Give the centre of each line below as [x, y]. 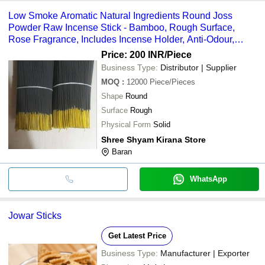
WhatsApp [208, 179]
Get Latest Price [137, 235]
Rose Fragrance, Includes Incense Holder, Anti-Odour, [121, 39]
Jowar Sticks [35, 215]
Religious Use [38, 51]
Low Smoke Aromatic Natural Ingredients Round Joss [120, 15]
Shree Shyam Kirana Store [153, 139]
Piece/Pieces [172, 82]
